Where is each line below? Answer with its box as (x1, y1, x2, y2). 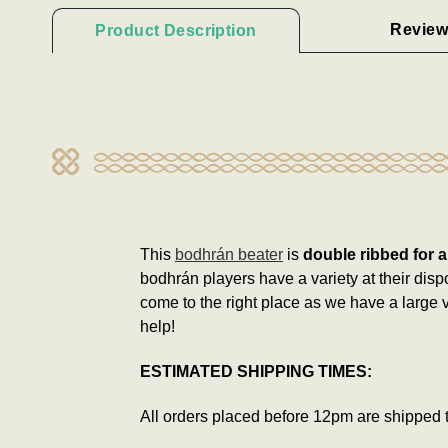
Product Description (95, 21, 257, 39)
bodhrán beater (175, 245, 283, 263)
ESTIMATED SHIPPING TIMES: (140, 362, 372, 380)
